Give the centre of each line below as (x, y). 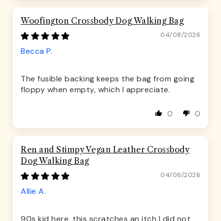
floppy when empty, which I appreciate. (95, 90)
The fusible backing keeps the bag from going (108, 79)
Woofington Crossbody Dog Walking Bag (102, 21)
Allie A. (33, 191)
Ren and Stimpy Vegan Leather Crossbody (105, 150)
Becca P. (37, 51)
